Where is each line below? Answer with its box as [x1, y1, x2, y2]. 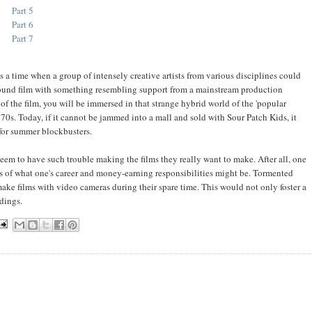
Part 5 [11, 3, 33, 17]
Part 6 [11, 17, 33, 31]
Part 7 [11, 31, 33, 45]
